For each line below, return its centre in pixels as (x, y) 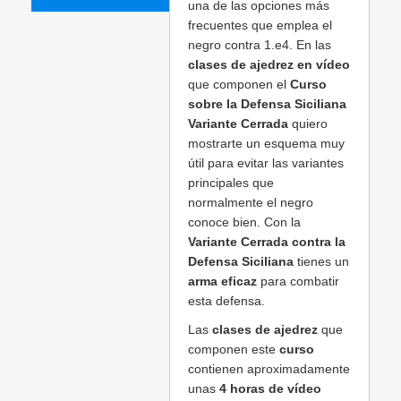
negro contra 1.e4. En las (260, 45)
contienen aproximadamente (269, 369)
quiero (308, 124)
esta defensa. (226, 301)
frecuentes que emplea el (260, 26)
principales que (231, 183)
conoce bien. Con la (244, 222)
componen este (234, 350)
